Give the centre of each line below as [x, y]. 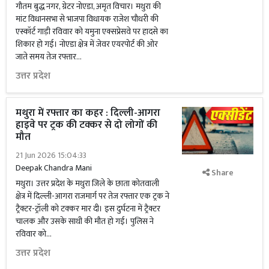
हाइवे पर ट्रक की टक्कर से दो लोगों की [86, 125]
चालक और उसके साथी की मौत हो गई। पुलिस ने [85, 221]
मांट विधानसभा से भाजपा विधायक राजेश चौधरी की [87, 19]
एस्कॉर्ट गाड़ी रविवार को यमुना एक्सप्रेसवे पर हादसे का [92, 32]
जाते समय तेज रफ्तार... [49, 57]
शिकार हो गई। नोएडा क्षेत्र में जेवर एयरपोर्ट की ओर [87, 44]
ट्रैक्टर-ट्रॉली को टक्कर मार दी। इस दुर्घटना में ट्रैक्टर [88, 209]
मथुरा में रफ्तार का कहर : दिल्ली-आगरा [88, 113]
